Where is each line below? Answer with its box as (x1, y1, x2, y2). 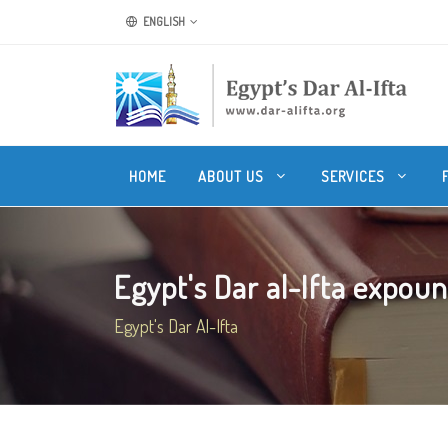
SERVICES (321, 167, 389, 185)
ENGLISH (141, 14, 185, 29)
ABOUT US (198, 167, 268, 185)
